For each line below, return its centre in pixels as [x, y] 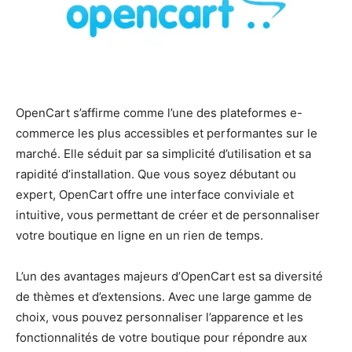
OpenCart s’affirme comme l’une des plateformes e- [159, 112]
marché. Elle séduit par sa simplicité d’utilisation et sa [163, 153]
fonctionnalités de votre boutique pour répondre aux [161, 337]
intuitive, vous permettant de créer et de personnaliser [168, 214]
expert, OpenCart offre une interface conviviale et [155, 194]
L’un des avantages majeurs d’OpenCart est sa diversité [169, 276]
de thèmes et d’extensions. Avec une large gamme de [164, 296]
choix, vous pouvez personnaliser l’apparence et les [159, 317]
